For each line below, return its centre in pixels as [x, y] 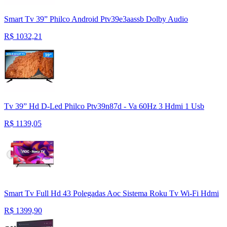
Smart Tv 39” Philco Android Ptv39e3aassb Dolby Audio [96, 19]
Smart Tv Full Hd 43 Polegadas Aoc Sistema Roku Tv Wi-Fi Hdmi [111, 194]
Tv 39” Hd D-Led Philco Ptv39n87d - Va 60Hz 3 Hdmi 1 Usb [104, 106]
